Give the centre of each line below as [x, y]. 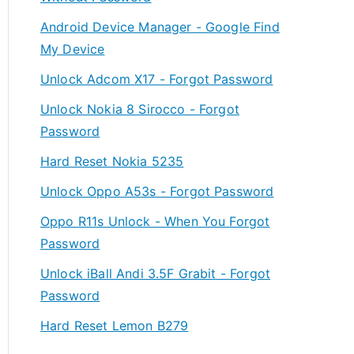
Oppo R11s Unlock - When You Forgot [155, 221]
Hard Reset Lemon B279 [115, 326]
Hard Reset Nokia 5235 [112, 161]
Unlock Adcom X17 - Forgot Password [157, 79]
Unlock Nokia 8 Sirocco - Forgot [140, 109]
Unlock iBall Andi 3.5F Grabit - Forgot [156, 273]
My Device [73, 49]
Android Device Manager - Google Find [160, 27]
